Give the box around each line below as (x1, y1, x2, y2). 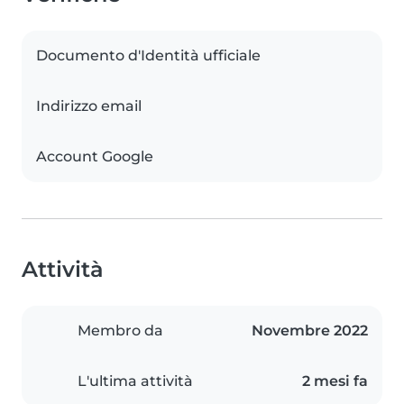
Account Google (36, 148, 153, 165)
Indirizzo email (36, 97, 142, 115)
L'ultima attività (78, 372, 193, 390)
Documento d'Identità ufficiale (36, 47, 261, 64)
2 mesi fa (302, 372, 368, 390)
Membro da (78, 322, 163, 339)
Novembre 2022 (252, 322, 368, 339)
